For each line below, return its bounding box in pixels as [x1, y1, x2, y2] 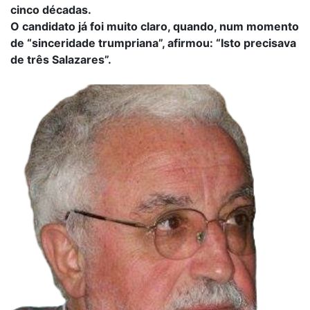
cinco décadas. [10, 3, 91, 17]
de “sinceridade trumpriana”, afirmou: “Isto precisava [10, 36, 296, 50]
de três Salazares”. [10, 53, 111, 66]
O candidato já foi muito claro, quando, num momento [10, 19, 299, 33]
